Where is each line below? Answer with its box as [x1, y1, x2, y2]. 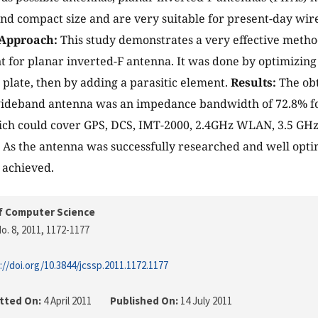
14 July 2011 [178, 294, 232, 308]
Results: [231, 75, 279, 91]
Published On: [110, 294, 178, 308]
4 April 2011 [41, 294, 94, 308]
